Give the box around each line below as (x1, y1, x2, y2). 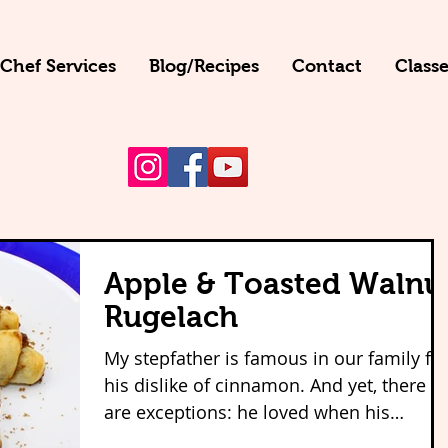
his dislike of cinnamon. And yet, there (104, 373, 310, 397)
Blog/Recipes (148, 56, 259, 76)
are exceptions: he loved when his (104, 400, 390, 424)
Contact (291, 56, 362, 76)
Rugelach (104, 300, 238, 333)
